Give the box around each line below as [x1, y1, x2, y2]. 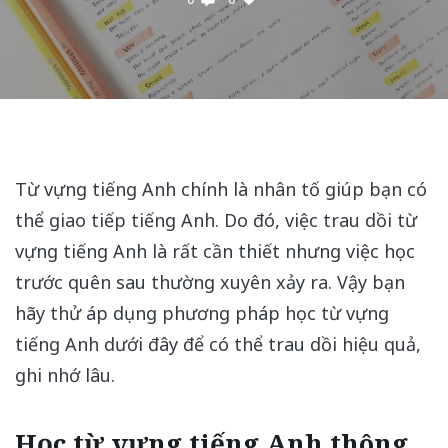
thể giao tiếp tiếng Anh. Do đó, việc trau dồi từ [15, 208, 417, 232]
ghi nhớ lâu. [15, 363, 115, 387]
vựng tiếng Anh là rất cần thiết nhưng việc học [15, 239, 415, 263]
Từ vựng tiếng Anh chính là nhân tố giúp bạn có [15, 177, 427, 201]
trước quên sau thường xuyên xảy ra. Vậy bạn [15, 270, 405, 294]
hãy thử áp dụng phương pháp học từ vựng [15, 301, 389, 325]
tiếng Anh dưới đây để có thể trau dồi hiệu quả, [15, 332, 421, 356]
